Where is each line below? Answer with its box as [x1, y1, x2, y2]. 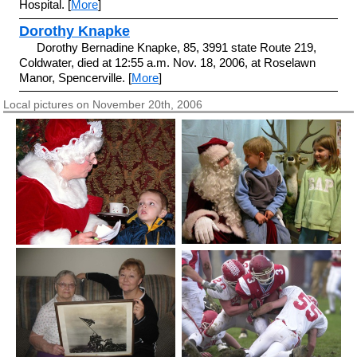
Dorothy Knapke [18, 22, 130, 39]
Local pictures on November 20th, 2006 [3, 98, 203, 111]
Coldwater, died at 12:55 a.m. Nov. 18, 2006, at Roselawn [18, 55, 316, 69]
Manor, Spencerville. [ [18, 70, 131, 84]
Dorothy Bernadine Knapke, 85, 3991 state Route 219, [37, 40, 317, 54]
